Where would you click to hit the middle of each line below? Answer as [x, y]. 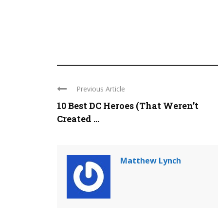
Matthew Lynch [151, 161]
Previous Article [101, 89]
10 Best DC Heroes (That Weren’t [128, 106]
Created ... [78, 119]
